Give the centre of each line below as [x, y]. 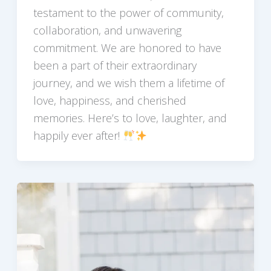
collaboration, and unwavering [107, 31]
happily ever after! [78, 136]
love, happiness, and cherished [109, 101]
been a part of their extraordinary [115, 66]
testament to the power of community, [128, 13]
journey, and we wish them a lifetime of [129, 83]
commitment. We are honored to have [127, 48]
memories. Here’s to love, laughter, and [130, 118]
